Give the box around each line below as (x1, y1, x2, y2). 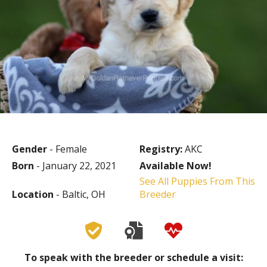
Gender (12, 142, 47, 156)
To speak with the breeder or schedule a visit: (24, 250, 243, 264)
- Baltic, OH (54, 187, 105, 201)
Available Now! (139, 159, 212, 172)
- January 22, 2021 (34, 159, 116, 172)
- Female (47, 142, 87, 156)
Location (12, 187, 54, 201)
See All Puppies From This (139, 174, 255, 188)
